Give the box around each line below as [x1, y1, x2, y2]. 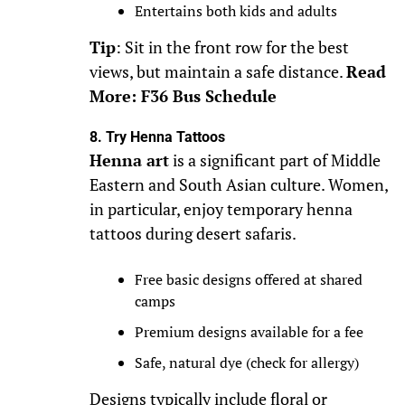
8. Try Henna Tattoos [89, 128, 225, 146]
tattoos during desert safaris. [89, 223, 297, 245]
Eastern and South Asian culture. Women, [89, 174, 388, 196]
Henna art [89, 150, 169, 172]
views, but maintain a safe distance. [89, 61, 346, 83]
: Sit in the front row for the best [115, 37, 349, 59]
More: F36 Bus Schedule [89, 86, 277, 108]
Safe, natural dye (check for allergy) [134, 353, 359, 373]
